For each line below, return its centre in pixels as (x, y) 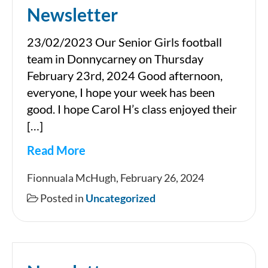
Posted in (62, 198)
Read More (56, 150)
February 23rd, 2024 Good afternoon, (125, 76)
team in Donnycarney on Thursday (115, 59)
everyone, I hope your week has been (121, 92)
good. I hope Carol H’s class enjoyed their (132, 109)
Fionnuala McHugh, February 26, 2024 (116, 178)
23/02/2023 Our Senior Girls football (124, 42)
